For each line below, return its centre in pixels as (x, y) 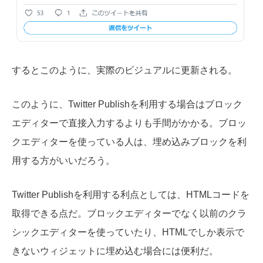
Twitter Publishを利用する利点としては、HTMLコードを (131, 194)
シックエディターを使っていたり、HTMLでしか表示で (128, 232)
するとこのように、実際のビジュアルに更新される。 (124, 70)
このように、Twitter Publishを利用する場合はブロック (127, 104)
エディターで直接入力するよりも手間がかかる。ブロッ (129, 123)
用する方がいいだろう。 (63, 160)
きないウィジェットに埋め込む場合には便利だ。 (115, 251)
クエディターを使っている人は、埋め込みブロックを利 (129, 141)
